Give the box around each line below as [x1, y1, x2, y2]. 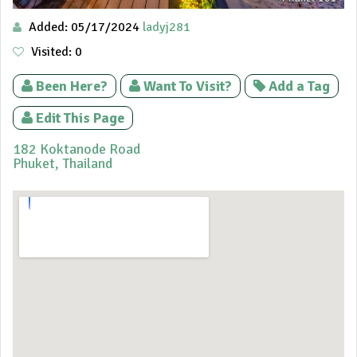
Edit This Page [36, 109, 124, 127]
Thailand [62, 155, 112, 173]
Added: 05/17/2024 [25, 19, 143, 36]
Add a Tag [269, 77, 330, 96]
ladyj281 [143, 19, 190, 36]
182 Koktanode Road [13, 140, 140, 159]
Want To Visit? [143, 77, 232, 96]
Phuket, [13, 155, 62, 173]
